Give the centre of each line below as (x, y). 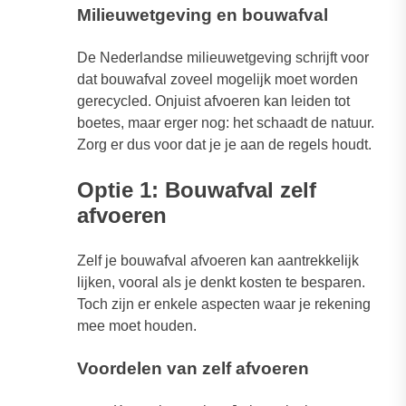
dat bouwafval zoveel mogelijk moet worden (217, 80)
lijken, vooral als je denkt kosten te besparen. (221, 283)
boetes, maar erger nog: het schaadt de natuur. (226, 123)
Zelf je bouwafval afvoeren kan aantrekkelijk (218, 261)
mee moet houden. (137, 326)
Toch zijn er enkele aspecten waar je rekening (224, 304)
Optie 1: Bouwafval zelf (197, 190)
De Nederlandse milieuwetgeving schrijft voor (223, 58)
